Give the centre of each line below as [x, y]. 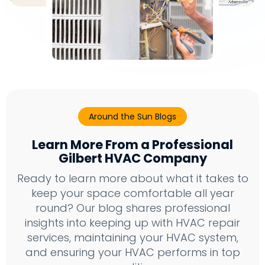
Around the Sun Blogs [132, 117]
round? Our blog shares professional [132, 208]
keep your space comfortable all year [132, 193]
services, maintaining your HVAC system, [132, 238]
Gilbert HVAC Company [132, 159]
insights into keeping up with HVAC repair [132, 223]
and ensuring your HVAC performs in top [132, 253]
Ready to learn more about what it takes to [132, 179]
